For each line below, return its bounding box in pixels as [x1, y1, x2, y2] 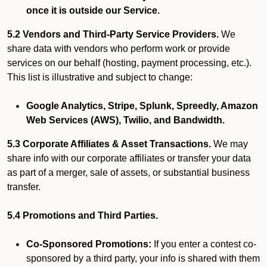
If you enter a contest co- [151, 239, 256, 249]
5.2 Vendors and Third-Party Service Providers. [7, 29, 219, 39]
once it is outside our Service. [26, 5, 160, 15]
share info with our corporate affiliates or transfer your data [7, 153, 251, 163]
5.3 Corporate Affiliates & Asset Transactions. [7, 139, 211, 149]
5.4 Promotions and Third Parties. [7, 210, 158, 221]
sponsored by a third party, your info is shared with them [26, 253, 260, 263]
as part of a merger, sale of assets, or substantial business [7, 167, 250, 178]
